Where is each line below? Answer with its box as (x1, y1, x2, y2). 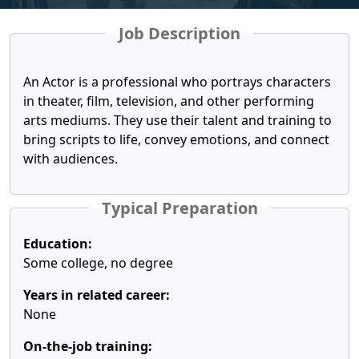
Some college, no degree (23, 254, 173, 272)
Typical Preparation (101, 197, 258, 219)
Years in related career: (23, 286, 170, 304)
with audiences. (23, 150, 118, 167)
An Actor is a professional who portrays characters (23, 73, 331, 91)
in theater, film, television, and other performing (23, 92, 314, 110)
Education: (23, 235, 92, 252)
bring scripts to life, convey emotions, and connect (23, 131, 329, 148)
